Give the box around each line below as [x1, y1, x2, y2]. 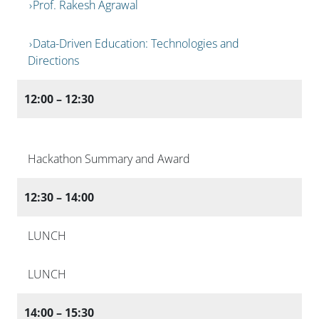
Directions [28, 52, 79, 68]
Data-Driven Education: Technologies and [33, 35, 240, 51]
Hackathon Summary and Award [28, 150, 190, 167]
